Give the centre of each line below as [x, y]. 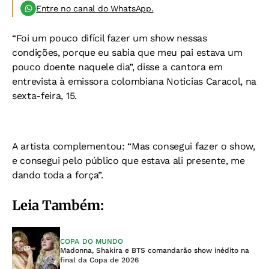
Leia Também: [58, 205]
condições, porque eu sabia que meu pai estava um [127, 52]
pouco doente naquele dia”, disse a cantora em [117, 67]
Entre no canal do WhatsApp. [95, 8]
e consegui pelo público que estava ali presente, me [128, 160]
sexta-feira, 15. [44, 95]
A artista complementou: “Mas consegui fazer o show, [134, 146]
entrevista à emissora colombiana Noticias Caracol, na [134, 81]
